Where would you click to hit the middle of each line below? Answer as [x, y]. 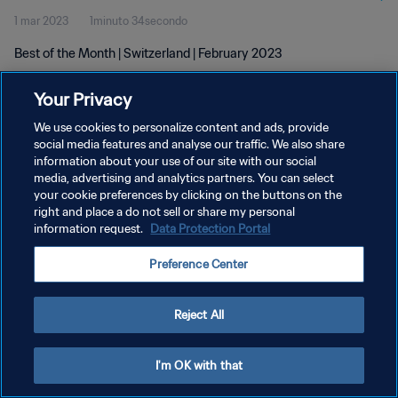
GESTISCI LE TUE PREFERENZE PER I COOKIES [130, 242]
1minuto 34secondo [139, 21]
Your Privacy [83, 99]
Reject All [199, 315]
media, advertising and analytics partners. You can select [184, 178]
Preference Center [199, 264]
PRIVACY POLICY [57, 180]
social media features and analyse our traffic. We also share [190, 144]
